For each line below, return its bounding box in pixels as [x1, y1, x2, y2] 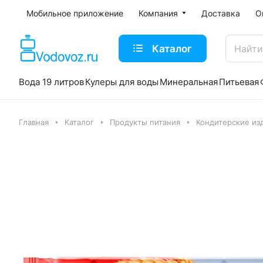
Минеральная [160, 76, 218, 87]
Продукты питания [110, 117, 180, 127]
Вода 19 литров [19, 76, 84, 87]
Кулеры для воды [85, 76, 159, 87]
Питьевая [219, 76, 259, 87]
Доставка [201, 8, 240, 18]
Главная [19, 117, 49, 127]
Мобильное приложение [26, 8, 123, 18]
